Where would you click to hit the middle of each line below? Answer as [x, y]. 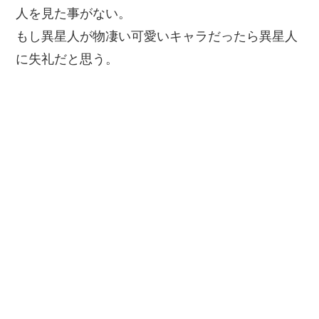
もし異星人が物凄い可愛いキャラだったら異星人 [157, 37]
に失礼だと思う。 [67, 59]
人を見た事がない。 [73, 14]
